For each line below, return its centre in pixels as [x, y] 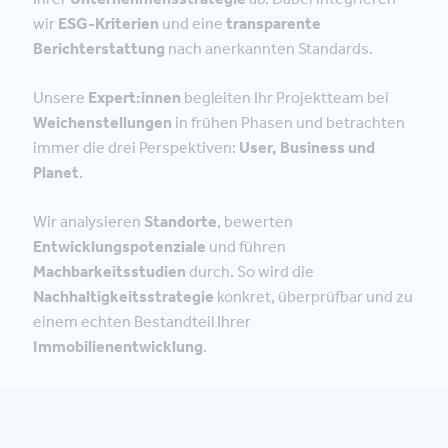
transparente [273, 23]
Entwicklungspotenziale [119, 246]
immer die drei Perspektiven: [136, 147]
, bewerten [255, 221]
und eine [192, 23]
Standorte [180, 221]
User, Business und [307, 147]
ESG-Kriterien [108, 23]
